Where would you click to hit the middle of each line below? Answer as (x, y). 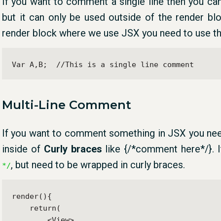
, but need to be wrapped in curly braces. (98, 165)
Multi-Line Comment (67, 105)
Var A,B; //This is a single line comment (103, 64)
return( (36, 208)
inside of (23, 149)
